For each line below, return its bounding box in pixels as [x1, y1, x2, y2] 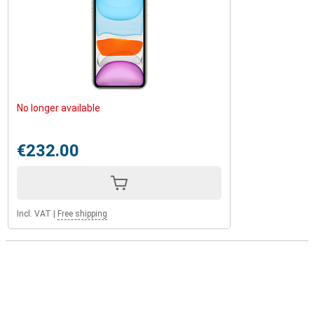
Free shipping [57, 209, 107, 219]
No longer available [17, 102, 100, 114]
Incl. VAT [17, 209, 51, 219]
